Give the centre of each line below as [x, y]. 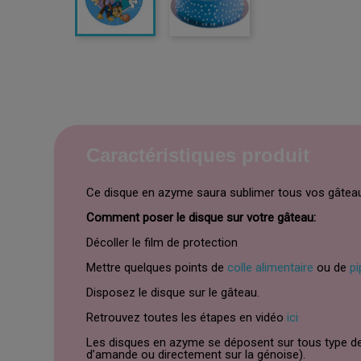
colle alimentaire [271, 268]
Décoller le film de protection [162, 243]
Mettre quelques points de [157, 268]
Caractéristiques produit [198, 156]
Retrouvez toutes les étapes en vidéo [187, 318]
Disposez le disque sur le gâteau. [173, 293]
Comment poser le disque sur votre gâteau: [201, 218]
